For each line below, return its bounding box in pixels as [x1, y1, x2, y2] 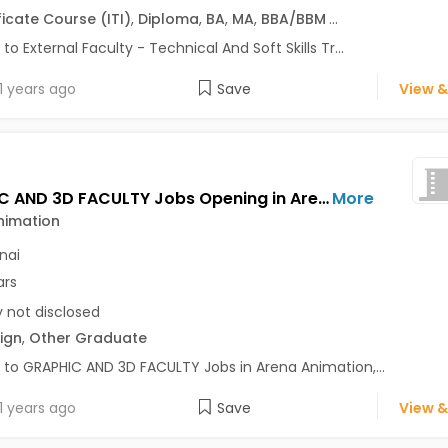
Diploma [137, 8, 199, 29]
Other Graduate [28, 327, 147, 348]
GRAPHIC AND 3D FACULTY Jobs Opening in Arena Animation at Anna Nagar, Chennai [317, 186, 329, 210]
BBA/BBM [260, 8, 326, 29]
